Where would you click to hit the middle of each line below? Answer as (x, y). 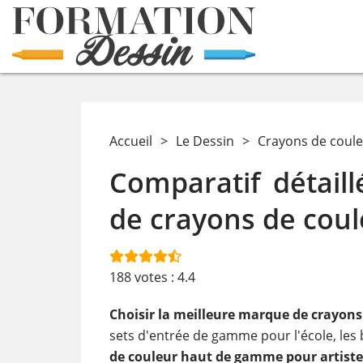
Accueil (130, 141)
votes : (156, 277)
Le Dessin (205, 141)
